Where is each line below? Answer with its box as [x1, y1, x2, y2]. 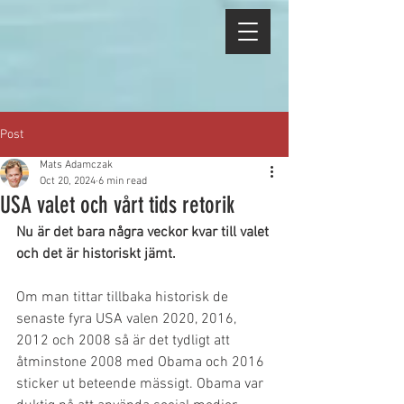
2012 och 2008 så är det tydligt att [16, 332, 234, 350]
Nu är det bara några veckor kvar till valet [16, 224, 272, 242]
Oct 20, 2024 [40, 175, 96, 188]
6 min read [98, 175, 147, 188]
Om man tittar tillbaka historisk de [16, 289, 232, 307]
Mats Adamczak [40, 159, 113, 171]
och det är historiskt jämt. [16, 245, 176, 263]
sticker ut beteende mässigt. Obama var [16, 375, 267, 393]
